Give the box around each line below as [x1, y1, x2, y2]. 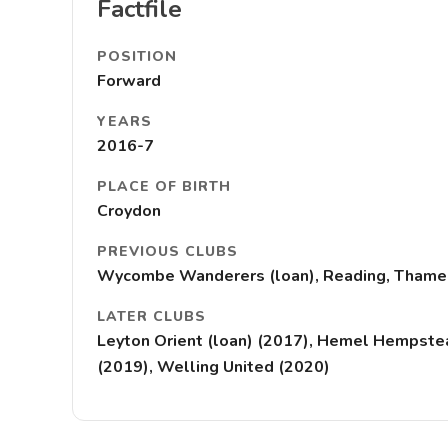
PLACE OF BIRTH [97, 177, 231, 196]
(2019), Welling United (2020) [97, 356, 330, 378]
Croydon [97, 200, 161, 222]
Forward [97, 70, 161, 92]
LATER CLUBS [97, 307, 206, 326]
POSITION [97, 47, 177, 66]
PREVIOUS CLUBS [97, 242, 238, 261]
